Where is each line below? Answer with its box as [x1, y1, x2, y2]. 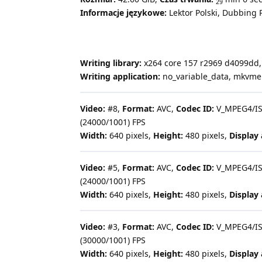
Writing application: [80, 71, 160, 82]
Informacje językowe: [80, 7, 167, 19]
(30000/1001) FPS [80, 235, 146, 246]
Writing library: [80, 57, 142, 69]
